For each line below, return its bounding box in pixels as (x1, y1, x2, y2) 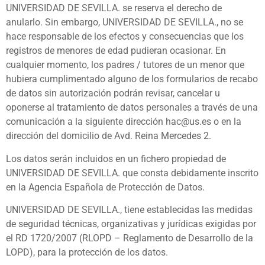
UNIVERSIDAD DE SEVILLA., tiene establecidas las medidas (6, 203, 253, 215)
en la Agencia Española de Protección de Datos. (6, 181, 205, 193)
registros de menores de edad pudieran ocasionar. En (6, 45, 226, 57)
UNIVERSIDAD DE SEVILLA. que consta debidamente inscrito (6, 167, 258, 179)
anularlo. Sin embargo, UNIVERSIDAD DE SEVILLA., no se (6, 17, 243, 28)
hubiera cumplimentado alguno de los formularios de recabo (6, 73, 258, 85)
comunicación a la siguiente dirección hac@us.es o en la (6, 116, 241, 128)
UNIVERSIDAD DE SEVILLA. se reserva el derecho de (6, 2, 222, 14)
